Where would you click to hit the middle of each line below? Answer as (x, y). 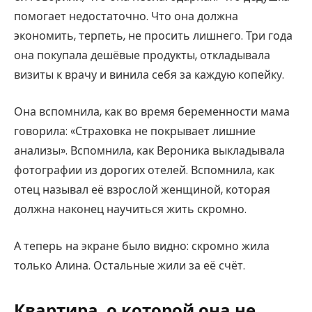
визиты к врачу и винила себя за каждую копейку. (149, 75)
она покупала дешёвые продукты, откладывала (142, 56)
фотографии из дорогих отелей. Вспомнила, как (144, 170)
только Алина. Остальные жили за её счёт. (130, 265)
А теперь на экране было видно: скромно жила (142, 246)
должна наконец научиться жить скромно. (130, 209)
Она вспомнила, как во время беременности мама (152, 111)
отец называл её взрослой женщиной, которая (142, 189)
